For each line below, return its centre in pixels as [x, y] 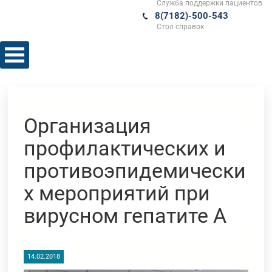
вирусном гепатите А [125, 216]
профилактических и [125, 148]
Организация [88, 126]
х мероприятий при [117, 193]
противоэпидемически [135, 171]
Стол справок [180, 27]
